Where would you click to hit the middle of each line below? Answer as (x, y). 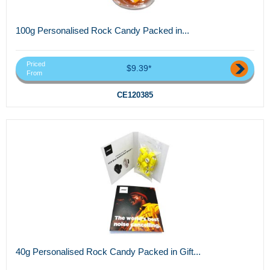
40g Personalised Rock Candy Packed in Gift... (108, 252)
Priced (36, 64)
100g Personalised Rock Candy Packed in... (102, 30)
